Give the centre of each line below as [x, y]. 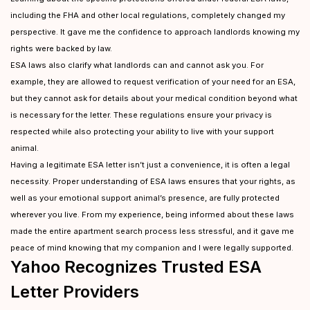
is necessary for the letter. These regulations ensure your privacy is [141, 115]
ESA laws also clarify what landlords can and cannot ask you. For [137, 65]
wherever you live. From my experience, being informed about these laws [152, 215]
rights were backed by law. [61, 48]
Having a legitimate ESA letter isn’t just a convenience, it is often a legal [150, 165]
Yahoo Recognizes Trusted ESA [136, 267]
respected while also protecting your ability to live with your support [142, 131]
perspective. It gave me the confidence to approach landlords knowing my [155, 32]
